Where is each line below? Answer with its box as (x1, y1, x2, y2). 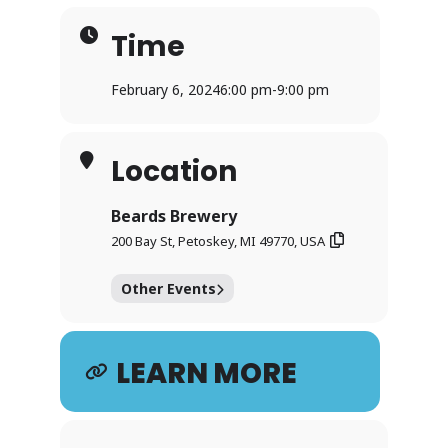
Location (111, 152, 237, 192)
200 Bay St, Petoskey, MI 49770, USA (111, 231, 325, 250)
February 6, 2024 (111, 80, 220, 100)
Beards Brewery (111, 205, 237, 228)
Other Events (121, 279, 216, 299)
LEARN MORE (116, 354, 297, 394)
